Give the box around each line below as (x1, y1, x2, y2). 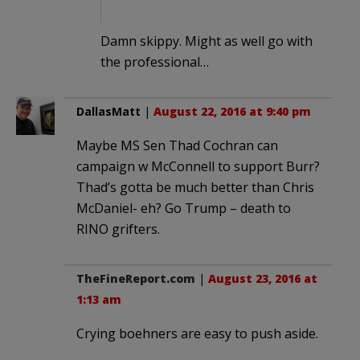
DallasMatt (76, 103, 141, 119)
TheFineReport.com (76, 270, 195, 286)
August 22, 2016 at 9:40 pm (153, 103, 311, 119)
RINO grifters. (76, 219, 160, 238)
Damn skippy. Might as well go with (100, 31, 313, 50)
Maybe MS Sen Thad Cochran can (76, 136, 278, 154)
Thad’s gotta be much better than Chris (76, 178, 314, 196)
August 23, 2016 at (208, 270, 317, 286)
